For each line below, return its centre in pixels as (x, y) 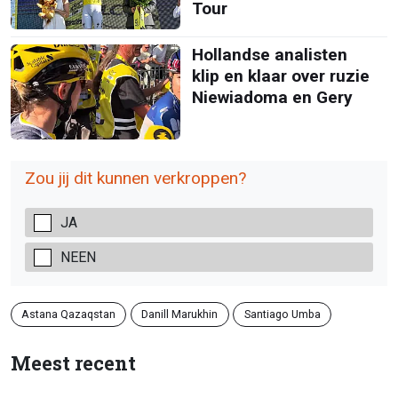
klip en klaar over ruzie (280, 76)
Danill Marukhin (180, 314)
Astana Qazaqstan (69, 314)
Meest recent (73, 363)
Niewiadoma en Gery (272, 97)
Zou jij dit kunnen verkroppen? (135, 179)
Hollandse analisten (269, 54)
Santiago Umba (282, 314)
